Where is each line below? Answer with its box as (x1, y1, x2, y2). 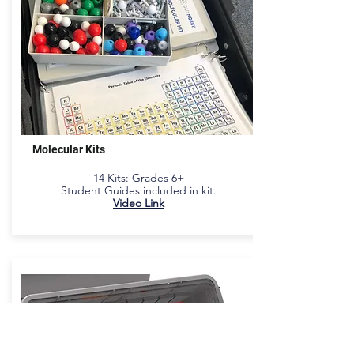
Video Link (113, 196, 164, 210)
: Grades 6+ (126, 171, 184, 185)
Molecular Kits (32, 143, 105, 156)
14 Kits (93, 171, 126, 185)
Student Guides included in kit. (61, 183, 217, 198)
